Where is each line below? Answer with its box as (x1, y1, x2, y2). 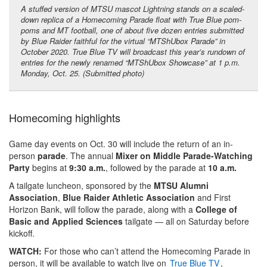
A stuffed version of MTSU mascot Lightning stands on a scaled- (21, 3, 244, 15)
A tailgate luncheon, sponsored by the (9, 179, 154, 192)
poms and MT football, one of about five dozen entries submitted (21, 24, 244, 36)
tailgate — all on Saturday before (123, 215, 249, 228)
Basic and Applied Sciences (9, 215, 123, 228)
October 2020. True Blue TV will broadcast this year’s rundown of (21, 46, 245, 58)
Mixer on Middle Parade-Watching (116, 150, 253, 162)
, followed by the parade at (105, 162, 208, 174)
